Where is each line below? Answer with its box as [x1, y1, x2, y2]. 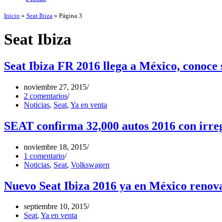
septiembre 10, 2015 [24, 202, 87, 211]
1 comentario [24, 151, 64, 160]
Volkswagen [71, 160, 110, 169]
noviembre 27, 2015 [24, 82, 87, 91]
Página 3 [59, 12, 82, 19]
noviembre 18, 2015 [24, 142, 87, 151]
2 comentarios [24, 91, 67, 100]
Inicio [4, 12, 20, 19]
